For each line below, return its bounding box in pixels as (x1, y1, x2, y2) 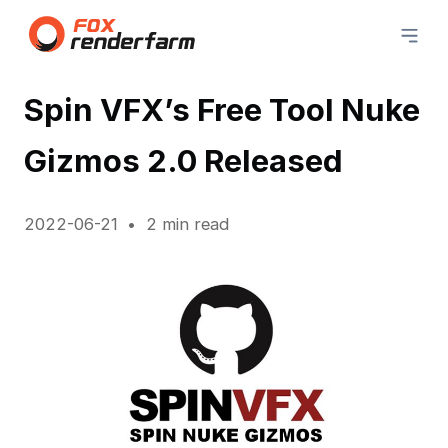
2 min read (145, 213, 229, 234)
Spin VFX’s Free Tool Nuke (23, 90, 420, 128)
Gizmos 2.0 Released (23, 141, 343, 179)
